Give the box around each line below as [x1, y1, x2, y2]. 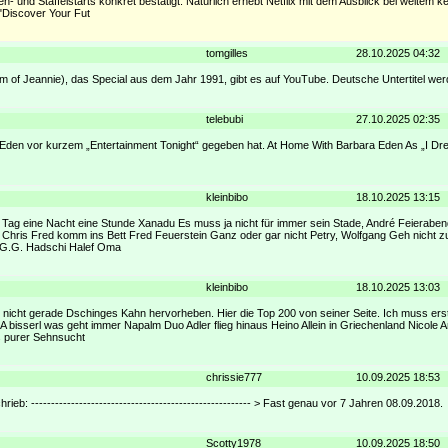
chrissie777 [206, 371, 262, 384]
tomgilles [206, 47, 248, 60]
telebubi [206, 113, 243, 126]
